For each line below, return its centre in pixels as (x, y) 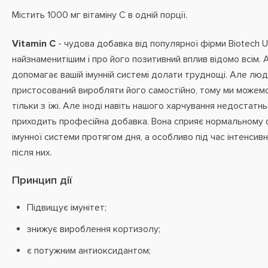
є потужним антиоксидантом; (89, 251)
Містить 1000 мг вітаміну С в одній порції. (100, 15)
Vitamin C (34, 44)
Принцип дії (42, 180)
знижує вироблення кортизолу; (94, 229)
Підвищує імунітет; (67, 208)
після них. (32, 153)
